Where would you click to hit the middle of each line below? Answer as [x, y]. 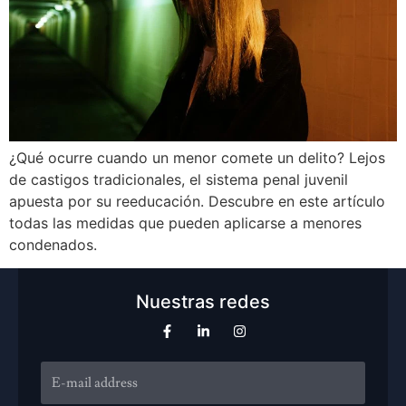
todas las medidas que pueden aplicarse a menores [185, 222]
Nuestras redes [203, 302]
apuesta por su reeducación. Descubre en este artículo [197, 201]
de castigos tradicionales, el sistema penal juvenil [179, 179]
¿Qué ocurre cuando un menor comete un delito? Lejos [197, 157]
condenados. [53, 244]
